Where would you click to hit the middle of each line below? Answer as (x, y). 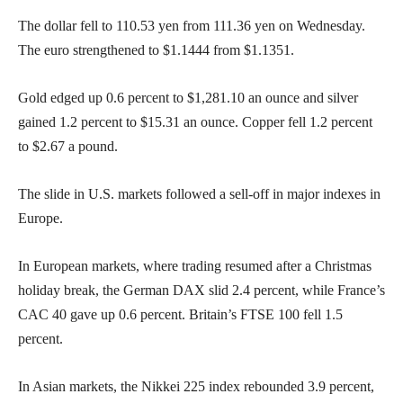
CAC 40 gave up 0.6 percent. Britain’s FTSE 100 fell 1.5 (180, 314)
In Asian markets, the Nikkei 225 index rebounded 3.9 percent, (196, 386)
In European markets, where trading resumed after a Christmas (195, 265)
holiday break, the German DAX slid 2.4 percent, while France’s (201, 290)
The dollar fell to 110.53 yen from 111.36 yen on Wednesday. (192, 25)
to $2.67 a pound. (68, 146)
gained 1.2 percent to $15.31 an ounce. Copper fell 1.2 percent (195, 121)
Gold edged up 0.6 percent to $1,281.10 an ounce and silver (188, 97)
